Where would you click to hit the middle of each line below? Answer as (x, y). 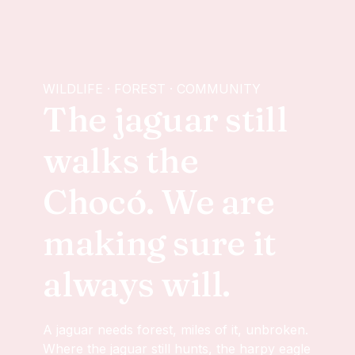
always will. (137, 284)
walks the (120, 160)
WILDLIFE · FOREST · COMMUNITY (152, 89)
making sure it (160, 242)
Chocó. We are (159, 201)
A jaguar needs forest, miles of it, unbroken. (176, 330)
